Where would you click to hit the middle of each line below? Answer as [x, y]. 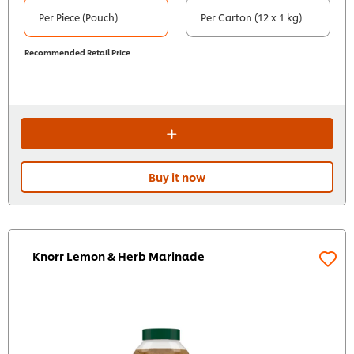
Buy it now [177, 177]
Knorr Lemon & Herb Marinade [119, 256]
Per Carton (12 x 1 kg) [251, 17]
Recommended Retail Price [77, 52]
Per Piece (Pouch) [79, 17]
